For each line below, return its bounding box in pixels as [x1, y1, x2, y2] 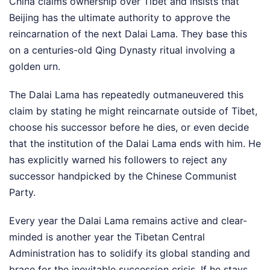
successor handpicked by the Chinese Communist [9, 169, 237, 182]
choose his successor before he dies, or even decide [9, 121, 249, 133]
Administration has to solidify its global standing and [9, 246, 250, 259]
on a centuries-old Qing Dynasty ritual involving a [9, 43, 235, 56]
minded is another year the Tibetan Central [9, 230, 205, 243]
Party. [9, 186, 36, 198]
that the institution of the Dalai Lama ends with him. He [9, 137, 261, 149]
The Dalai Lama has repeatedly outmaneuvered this [9, 88, 243, 101]
